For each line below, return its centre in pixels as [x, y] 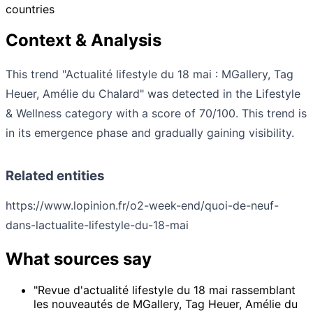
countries [30, 9]
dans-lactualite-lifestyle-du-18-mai [97, 225]
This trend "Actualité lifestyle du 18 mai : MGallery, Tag [150, 74]
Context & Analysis [83, 41]
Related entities [55, 176]
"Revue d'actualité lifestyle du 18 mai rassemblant [165, 290]
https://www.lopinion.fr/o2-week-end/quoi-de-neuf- [142, 206]
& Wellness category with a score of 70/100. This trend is [156, 114]
